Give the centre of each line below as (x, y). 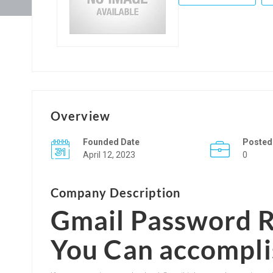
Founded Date (111, 142)
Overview (80, 115)
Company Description (115, 192)
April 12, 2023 (109, 154)
